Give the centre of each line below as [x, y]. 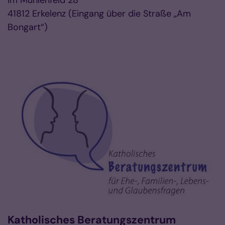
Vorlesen [26, 51]
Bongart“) [28, 27]
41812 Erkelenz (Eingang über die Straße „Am [99, 14]
